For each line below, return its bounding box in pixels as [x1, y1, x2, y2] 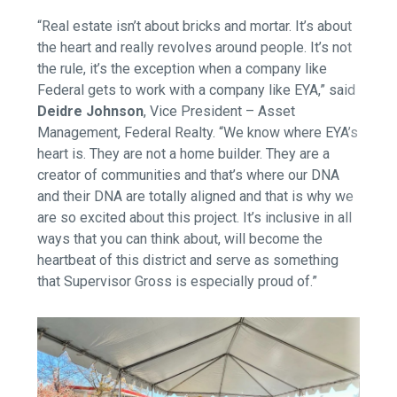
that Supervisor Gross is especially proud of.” [37, 273, 318, 291]
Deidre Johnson [37, 103, 144, 121]
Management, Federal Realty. [37, 124, 216, 142]
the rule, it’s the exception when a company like [37, 60, 328, 78]
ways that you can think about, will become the [37, 230, 323, 248]
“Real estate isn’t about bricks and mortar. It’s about [37, 18, 353, 35]
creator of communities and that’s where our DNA [37, 167, 340, 184]
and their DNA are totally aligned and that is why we [37, 188, 354, 206]
